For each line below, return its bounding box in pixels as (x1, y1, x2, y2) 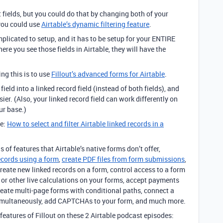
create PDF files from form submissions (62, 154, 185, 164)
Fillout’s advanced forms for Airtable (51, 69, 165, 79)
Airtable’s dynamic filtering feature (41, 19, 149, 29)
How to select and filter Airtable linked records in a (7, 119, 164, 128)
